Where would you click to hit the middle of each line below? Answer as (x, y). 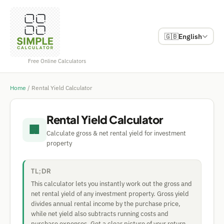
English (190, 36)
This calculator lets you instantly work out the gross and (111, 184)
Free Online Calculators (57, 61)
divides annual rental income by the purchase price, (106, 204)
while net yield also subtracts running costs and (100, 214)
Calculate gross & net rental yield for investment (116, 133)
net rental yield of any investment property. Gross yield (110, 194)
